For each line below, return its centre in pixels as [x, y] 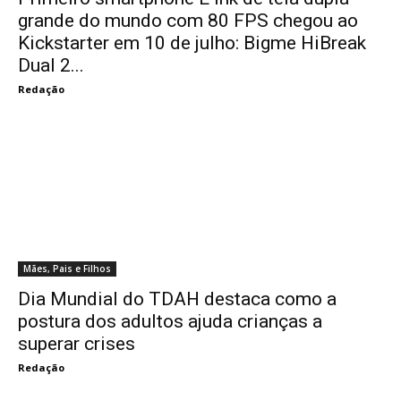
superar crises [77, 344]
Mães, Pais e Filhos [67, 269]
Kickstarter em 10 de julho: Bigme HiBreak [192, 43]
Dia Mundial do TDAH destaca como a [177, 299]
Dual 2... [51, 65]
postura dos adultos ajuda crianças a [170, 321]
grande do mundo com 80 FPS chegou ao [188, 21]
